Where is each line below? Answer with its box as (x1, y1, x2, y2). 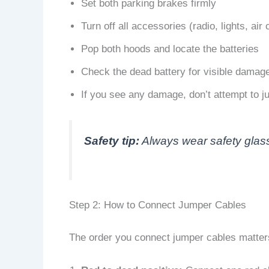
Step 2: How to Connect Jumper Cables (68, 199, 246, 211)
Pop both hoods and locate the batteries (80, 43, 259, 55)
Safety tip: (83, 134, 139, 148)
